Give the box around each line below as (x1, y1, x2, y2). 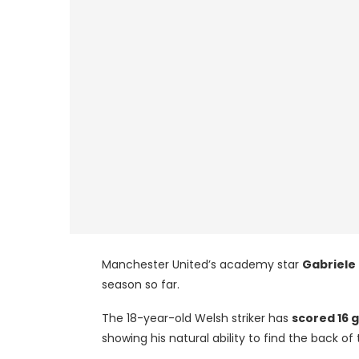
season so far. (102, 276, 179, 292)
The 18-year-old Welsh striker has (102, 309, 292, 326)
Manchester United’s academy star (102, 256, 302, 272)
